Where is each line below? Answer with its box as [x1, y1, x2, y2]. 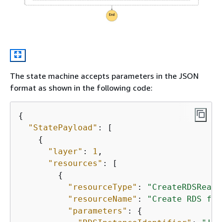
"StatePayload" [28, 123, 98, 133]
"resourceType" [68, 182, 137, 192]
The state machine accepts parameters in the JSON [10, 71, 199, 81]
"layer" [48, 147, 83, 157]
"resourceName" [68, 194, 137, 204]
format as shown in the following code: [10, 83, 153, 93]
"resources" [48, 159, 103, 168]
